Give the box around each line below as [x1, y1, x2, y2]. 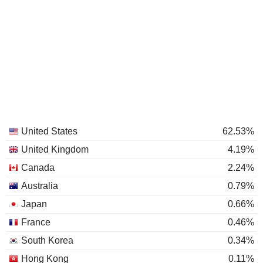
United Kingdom [21, 144, 89, 154]
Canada [21, 163, 55, 173]
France [21, 217, 50, 227]
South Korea [21, 235, 73, 245]
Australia [21, 181, 58, 191]
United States [21, 126, 77, 136]
